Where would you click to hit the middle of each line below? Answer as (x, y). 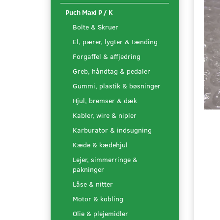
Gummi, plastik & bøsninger (117, 86)
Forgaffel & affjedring (107, 56)
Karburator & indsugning (112, 130)
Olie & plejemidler (100, 214)
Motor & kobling (98, 199)
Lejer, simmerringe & (105, 160)
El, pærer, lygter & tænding (115, 42)
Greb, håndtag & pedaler (111, 71)
